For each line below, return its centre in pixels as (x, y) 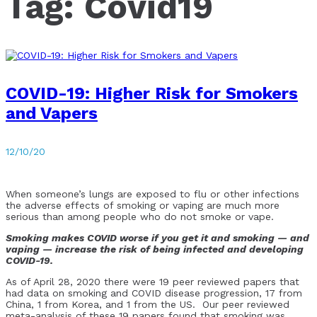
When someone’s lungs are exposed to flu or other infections (152, 194)
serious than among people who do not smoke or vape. (140, 216)
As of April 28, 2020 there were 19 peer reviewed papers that (152, 281)
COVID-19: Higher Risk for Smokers (152, 93)
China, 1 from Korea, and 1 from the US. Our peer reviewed (148, 304)
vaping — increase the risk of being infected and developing (155, 249)
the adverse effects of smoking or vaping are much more (143, 205)
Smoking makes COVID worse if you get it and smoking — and (157, 237)
